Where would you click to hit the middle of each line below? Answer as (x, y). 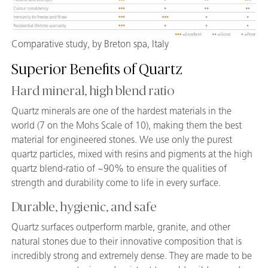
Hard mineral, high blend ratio (93, 91)
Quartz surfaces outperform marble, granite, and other (121, 227)
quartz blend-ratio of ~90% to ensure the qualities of (119, 168)
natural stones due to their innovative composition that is (127, 241)
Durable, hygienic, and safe (84, 207)
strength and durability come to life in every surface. (116, 182)
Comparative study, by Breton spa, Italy (90, 44)
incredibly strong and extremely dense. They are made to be (132, 255)
